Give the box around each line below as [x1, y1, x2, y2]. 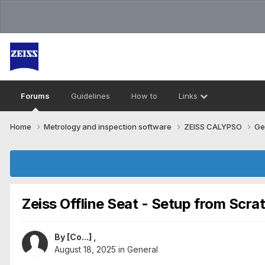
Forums [21, 91, 50, 101]
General [127, 244, 158, 255]
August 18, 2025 [54, 244, 116, 255]
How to [131, 91, 157, 101]
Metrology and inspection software [44, 121, 173, 131]
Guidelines [71, 91, 110, 101]
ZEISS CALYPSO [184, 121, 244, 131]
